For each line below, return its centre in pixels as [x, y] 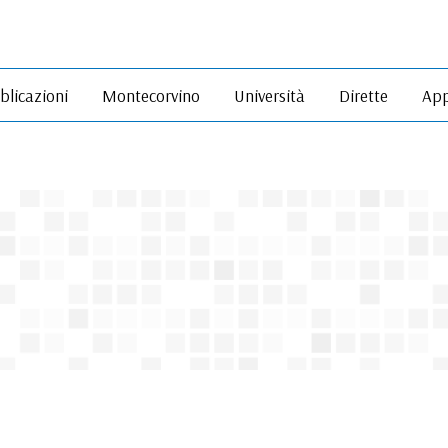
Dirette [363, 95]
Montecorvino [150, 95]
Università [269, 95]
